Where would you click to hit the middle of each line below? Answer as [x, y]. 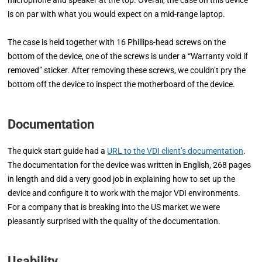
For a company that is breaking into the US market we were [114, 207]
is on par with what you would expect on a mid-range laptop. [117, 14]
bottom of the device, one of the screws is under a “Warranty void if [128, 56]
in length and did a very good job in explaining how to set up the [122, 179]
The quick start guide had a [58, 151]
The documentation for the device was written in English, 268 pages [130, 165]
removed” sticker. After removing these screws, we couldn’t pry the [127, 70]
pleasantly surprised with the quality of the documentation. [114, 221]
